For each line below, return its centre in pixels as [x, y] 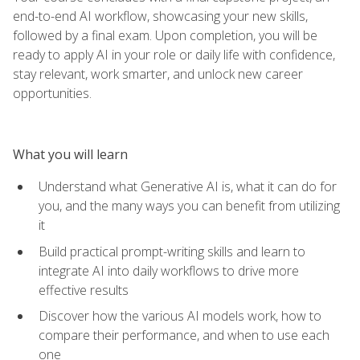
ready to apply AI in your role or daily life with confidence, [174, 54]
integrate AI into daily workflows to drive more [169, 270]
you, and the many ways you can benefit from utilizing [189, 205]
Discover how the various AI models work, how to [180, 316]
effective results [84, 290]
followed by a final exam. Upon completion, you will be [165, 35]
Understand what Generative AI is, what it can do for [188, 186]
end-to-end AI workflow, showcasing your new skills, [160, 16]
